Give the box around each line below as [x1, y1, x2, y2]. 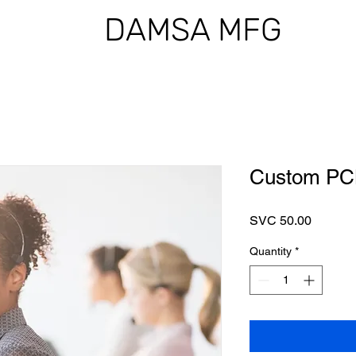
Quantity [250, 245, 292, 257]
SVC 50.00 [250, 213, 311, 228]
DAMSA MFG [104, 11, 282, 48]
